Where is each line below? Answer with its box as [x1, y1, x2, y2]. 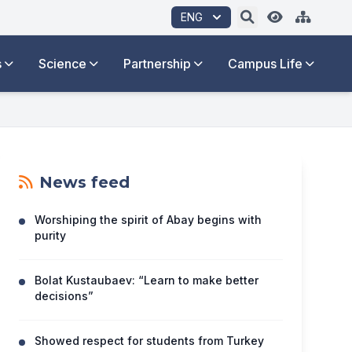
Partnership [123, 56, 191, 71]
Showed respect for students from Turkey [35, 334, 264, 347]
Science [38, 56, 86, 71]
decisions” [35, 289, 93, 302]
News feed [39, 173, 130, 192]
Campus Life [228, 56, 302, 71]
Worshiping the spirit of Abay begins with [35, 213, 262, 226]
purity [35, 229, 66, 242]
